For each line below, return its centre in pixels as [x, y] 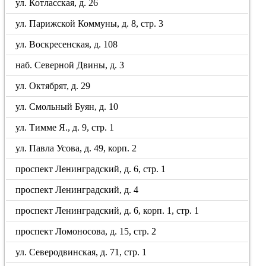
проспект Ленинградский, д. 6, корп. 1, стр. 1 [107, 210]
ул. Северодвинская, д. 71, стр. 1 [81, 252]
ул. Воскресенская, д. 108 [67, 44]
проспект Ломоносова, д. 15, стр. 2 [86, 231]
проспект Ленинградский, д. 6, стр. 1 [91, 169]
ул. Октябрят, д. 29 [53, 86]
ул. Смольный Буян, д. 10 [67, 107]
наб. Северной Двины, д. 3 [70, 65]
